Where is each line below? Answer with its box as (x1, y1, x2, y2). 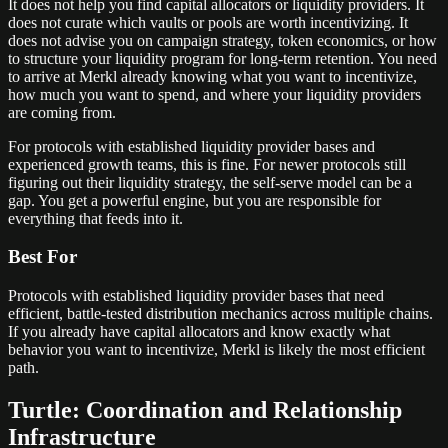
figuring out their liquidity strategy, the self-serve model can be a (8, 173, 412, 191)
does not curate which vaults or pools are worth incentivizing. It (8, 13, 408, 31)
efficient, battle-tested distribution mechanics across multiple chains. (8, 304, 433, 322)
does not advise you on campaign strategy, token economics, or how (8, 31, 437, 49)
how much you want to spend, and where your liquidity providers (8, 85, 421, 103)
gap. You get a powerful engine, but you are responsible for (8, 191, 381, 209)
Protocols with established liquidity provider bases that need (8, 286, 384, 304)
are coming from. (8, 103, 116, 121)
